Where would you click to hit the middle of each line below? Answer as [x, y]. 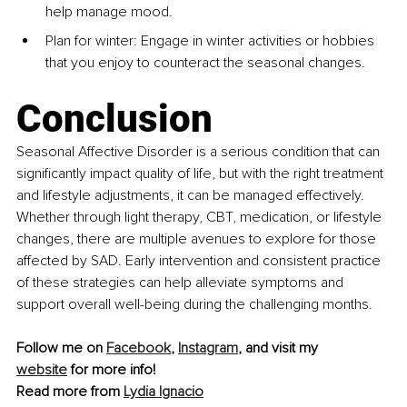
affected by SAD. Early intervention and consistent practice [200, 261]
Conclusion [114, 119]
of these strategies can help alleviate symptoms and [182, 283]
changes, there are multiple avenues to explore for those [198, 239]
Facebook [139, 348]
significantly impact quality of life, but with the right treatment [202, 174]
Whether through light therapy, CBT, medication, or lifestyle [201, 218]
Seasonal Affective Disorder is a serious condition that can [200, 152]
